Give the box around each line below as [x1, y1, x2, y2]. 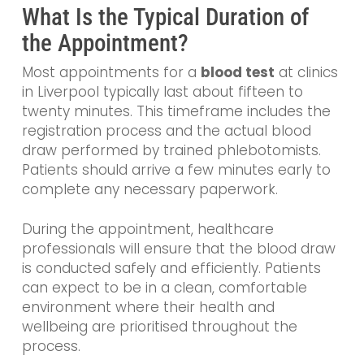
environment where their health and [21, 297, 275, 318]
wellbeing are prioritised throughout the [21, 317, 297, 337]
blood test [200, 62, 275, 82]
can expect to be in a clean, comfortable [21, 278, 307, 298]
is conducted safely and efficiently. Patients [21, 258, 321, 279]
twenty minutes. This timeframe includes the [21, 101, 331, 121]
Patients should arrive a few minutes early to [21, 159, 331, 180]
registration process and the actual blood [21, 120, 311, 141]
